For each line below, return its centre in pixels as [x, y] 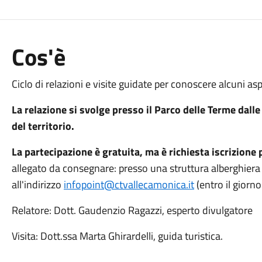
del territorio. [43, 126]
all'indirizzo [37, 185]
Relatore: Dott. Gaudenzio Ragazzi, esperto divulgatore [132, 210]
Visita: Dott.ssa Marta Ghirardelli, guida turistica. [118, 236]
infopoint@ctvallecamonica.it [129, 185]
